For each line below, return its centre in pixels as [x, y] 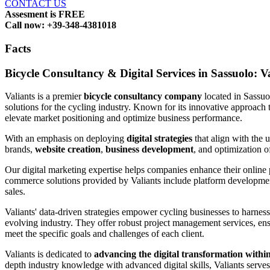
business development [149, 149]
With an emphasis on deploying [66, 139]
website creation [68, 149]
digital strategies [159, 139]
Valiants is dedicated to [49, 254]
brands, [20, 149]
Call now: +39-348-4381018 [61, 25]
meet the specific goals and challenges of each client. [105, 234]
